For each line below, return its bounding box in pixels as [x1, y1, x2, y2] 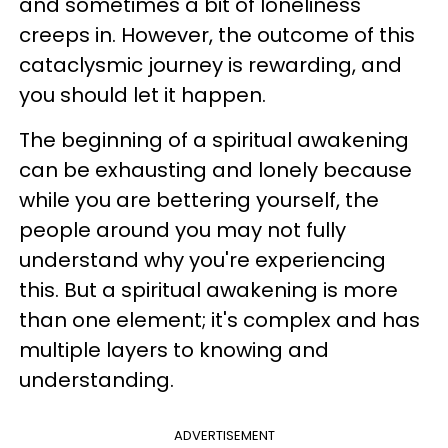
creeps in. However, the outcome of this [19, 21, 415, 49]
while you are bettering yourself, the [19, 186, 379, 214]
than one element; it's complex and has [19, 306, 420, 334]
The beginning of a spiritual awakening [19, 126, 409, 154]
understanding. [19, 366, 174, 394]
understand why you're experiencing [19, 246, 386, 274]
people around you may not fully [19, 216, 346, 244]
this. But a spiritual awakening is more [19, 276, 398, 304]
